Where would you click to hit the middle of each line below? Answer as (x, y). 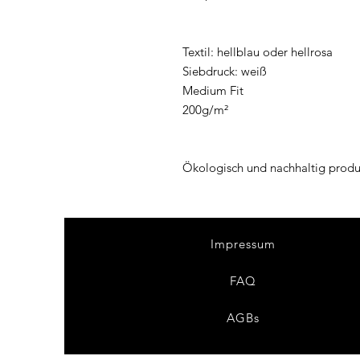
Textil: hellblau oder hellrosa (258, 52)
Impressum (243, 244)
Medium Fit (213, 90)
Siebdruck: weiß (225, 71)
